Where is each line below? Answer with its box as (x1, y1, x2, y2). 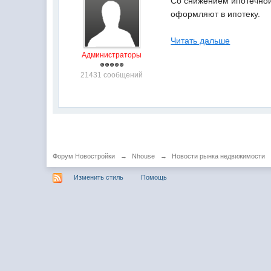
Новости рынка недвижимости (172, 152, 266, 160)
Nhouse (132, 152, 155, 160)
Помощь (141, 173, 168, 181)
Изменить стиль (74, 173, 124, 181)
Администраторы (82, 51, 142, 59)
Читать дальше (171, 36, 230, 45)
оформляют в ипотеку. (171, 9, 261, 19)
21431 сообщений (80, 71, 143, 79)
